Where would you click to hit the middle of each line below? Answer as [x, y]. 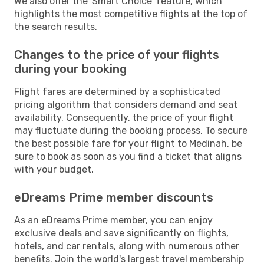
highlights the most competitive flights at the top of [131, 14]
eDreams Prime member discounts [114, 197]
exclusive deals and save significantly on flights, [121, 233]
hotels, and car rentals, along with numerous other [127, 246]
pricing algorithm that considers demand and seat [126, 104]
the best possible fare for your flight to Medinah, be [128, 143]
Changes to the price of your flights [117, 55]
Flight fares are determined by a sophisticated [117, 91]
